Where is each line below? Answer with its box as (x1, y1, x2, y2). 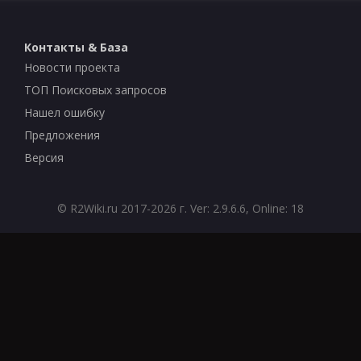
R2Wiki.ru (70, 201, 118, 216)
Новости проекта (24, 60, 121, 75)
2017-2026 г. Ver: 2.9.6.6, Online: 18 (118, 201, 304, 216)
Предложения (24, 127, 101, 143)
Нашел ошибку (24, 105, 106, 120)
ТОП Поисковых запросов (24, 82, 168, 98)
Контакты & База (24, 39, 129, 55)
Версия (24, 150, 64, 165)
